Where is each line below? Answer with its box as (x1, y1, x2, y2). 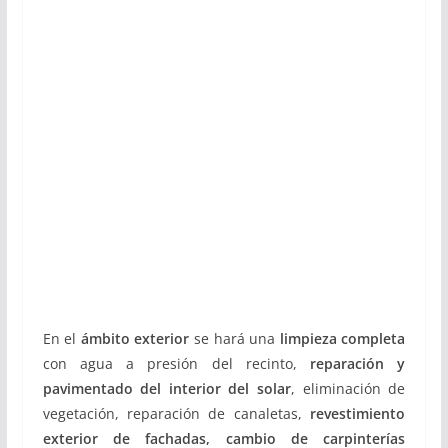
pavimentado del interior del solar (42, 379, 292, 398)
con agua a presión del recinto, (42, 354, 311, 373)
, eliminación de (291, 379, 406, 398)
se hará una (189, 329, 280, 348)
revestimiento (310, 404, 406, 423)
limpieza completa (279, 329, 406, 348)
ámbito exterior (80, 329, 190, 348)
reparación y (310, 354, 406, 373)
